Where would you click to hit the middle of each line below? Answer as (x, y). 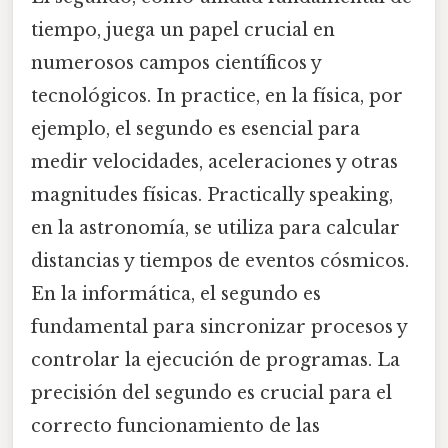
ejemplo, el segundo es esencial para (195, 128)
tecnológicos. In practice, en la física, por (217, 95)
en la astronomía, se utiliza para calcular (215, 227)
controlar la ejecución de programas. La (215, 359)
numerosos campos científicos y (176, 62)
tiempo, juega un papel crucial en (183, 29)
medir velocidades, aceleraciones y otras (214, 161)
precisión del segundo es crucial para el (211, 392)
